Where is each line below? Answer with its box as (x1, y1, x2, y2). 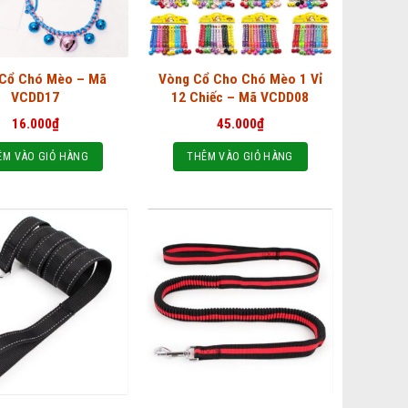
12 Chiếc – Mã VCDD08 (171, 88, 310, 106)
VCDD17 (11, 88, 60, 106)
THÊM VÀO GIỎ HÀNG (187, 149, 293, 164)
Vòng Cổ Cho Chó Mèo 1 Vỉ (158, 70, 322, 87)
